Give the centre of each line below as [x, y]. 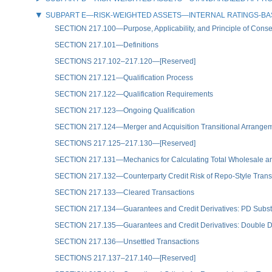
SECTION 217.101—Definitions [107, 45]
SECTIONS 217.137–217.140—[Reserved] [125, 258]
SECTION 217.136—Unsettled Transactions [127, 241]
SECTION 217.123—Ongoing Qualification [125, 110]
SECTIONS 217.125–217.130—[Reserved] [125, 143]
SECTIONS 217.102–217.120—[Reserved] [125, 61]
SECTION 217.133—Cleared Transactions [124, 192]
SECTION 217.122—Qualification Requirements [134, 94]
